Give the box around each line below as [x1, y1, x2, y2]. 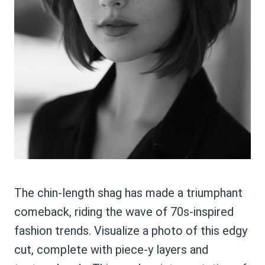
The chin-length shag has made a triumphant [14, 185, 243, 200]
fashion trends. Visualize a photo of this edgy [14, 223, 247, 238]
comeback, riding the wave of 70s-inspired [14, 204, 234, 219]
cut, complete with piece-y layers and [14, 242, 208, 257]
